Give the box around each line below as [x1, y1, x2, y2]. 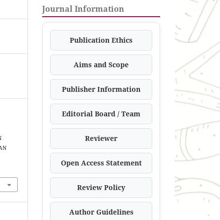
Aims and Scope [74, 59, 129, 69]
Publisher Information [62, 84, 140, 94]
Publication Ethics [70, 35, 133, 45]
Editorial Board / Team [62, 109, 140, 118]
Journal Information [42, 3, 124, 14]
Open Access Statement [60, 158, 142, 167]
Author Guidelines [69, 207, 134, 217]
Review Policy [77, 182, 125, 192]
